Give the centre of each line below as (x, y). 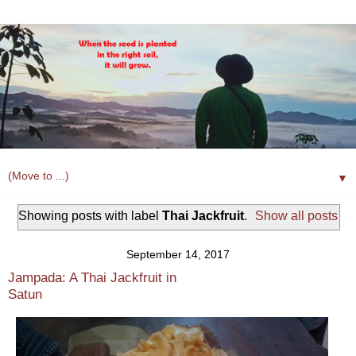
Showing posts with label (90, 216)
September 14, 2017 (178, 255)
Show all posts (297, 216)
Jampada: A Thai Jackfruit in (92, 277)
